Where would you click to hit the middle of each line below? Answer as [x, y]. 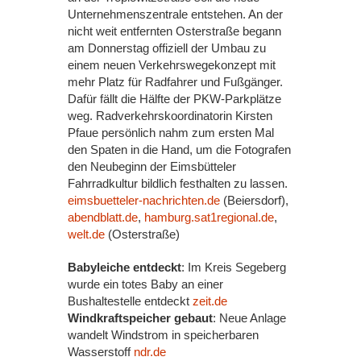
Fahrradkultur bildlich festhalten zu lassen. [178, 183]
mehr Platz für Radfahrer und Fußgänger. [175, 82]
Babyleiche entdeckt [124, 267]
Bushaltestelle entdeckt [130, 301]
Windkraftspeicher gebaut [140, 318]
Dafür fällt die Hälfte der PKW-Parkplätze [174, 99]
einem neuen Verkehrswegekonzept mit [172, 65]
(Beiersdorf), [254, 200]
